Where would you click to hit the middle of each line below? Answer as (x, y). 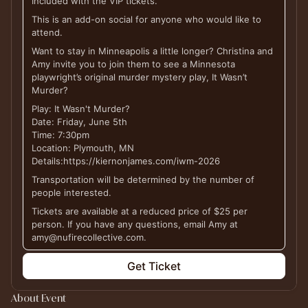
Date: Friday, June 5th (79, 122)
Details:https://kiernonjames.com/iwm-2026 (126, 161)
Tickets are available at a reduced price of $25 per (140, 211)
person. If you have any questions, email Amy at (135, 224)
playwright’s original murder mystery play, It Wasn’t (140, 77)
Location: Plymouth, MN (83, 148)
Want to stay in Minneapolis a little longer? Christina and (152, 51)
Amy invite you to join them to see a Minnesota (133, 64)
